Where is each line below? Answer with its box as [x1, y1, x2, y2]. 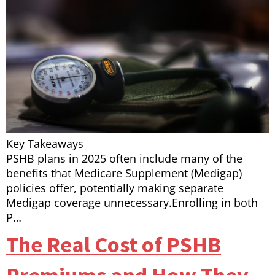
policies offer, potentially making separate [6, 180, 223, 196]
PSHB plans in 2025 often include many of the [6, 151, 242, 166]
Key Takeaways [6, 136, 83, 152]
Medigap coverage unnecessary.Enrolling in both [6, 195, 258, 211]
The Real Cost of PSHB [6, 231, 221, 259]
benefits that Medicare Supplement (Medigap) [6, 166, 242, 181]
